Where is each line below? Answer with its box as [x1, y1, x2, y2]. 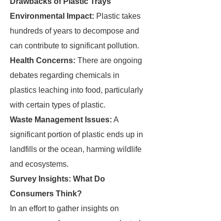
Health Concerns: [10, 56, 75, 65]
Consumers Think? [10, 189, 82, 198]
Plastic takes [94, 12, 141, 20]
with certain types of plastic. [10, 101, 106, 109]
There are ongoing [75, 56, 142, 65]
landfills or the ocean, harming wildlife [10, 145, 142, 153]
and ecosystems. [10, 160, 69, 168]
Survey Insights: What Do [10, 175, 105, 183]
